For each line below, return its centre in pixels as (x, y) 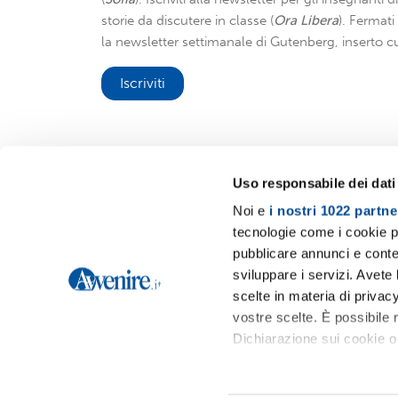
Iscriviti (143, 83)
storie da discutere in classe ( (187, 20)
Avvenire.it (154, 229)
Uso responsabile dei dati (314, 183)
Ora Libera (306, 20)
